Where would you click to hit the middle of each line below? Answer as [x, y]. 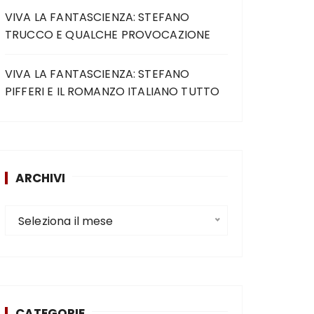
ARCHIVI [40, 178]
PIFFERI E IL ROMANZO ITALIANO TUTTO [112, 91]
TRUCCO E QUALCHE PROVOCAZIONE [108, 34]
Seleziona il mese [66, 221]
